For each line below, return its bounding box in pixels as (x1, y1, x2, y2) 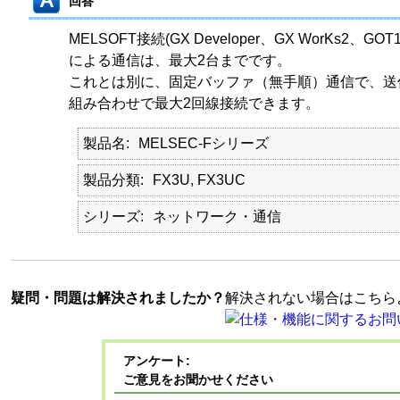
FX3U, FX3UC (152, 172, 246, 187)
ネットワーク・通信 (152, 209, 281, 224)
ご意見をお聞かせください (122, 372, 273, 387)
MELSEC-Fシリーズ (137, 136, 269, 151)
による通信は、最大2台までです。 (68, 53, 291, 68)
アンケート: (122, 354, 190, 368)
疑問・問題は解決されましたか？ (10, 290, 225, 305)
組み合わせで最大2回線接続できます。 (68, 96, 320, 111)
